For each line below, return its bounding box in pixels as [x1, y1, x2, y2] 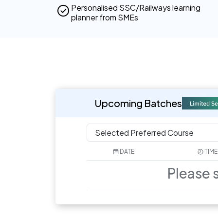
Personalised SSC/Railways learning [71, 2, 200, 13]
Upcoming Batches [94, 97, 182, 109]
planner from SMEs [71, 12, 138, 23]
